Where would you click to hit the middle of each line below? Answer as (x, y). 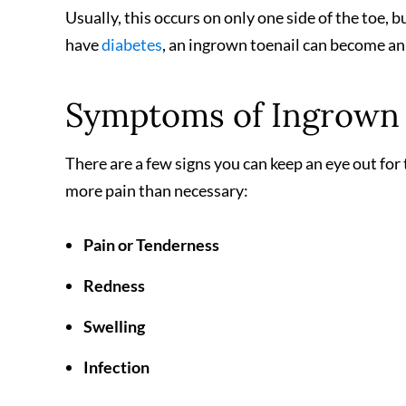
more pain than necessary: (157, 190)
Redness (114, 285)
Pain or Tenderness (151, 245)
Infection (116, 367)
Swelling (114, 326)
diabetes (132, 44)
